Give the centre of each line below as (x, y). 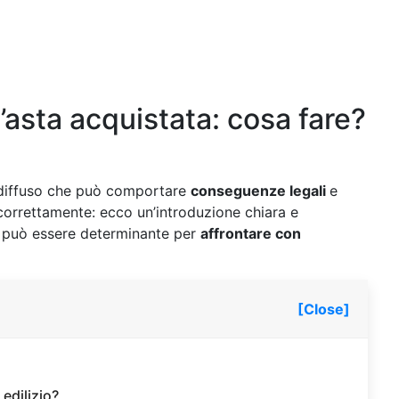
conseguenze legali (260, 191)
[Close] (324, 309)
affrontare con (251, 233)
